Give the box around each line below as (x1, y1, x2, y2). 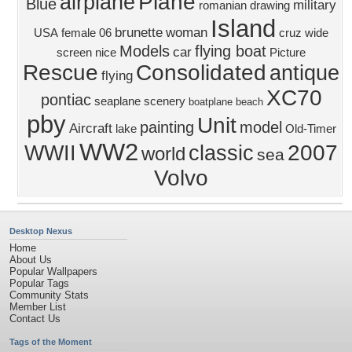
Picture (269, 46, 306, 59)
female (61, 27, 96, 39)
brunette (115, 24, 163, 40)
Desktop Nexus (9, 226, 72, 236)
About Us (9, 254, 52, 266)
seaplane (93, 95, 141, 108)
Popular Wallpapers (9, 266, 97, 277)
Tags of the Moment (9, 337, 92, 346)
